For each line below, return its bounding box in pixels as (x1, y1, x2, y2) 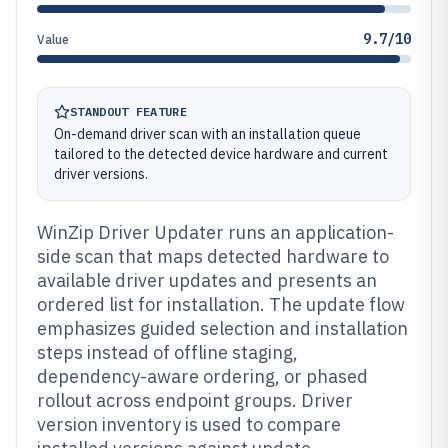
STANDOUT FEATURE (70, 104, 187, 119)
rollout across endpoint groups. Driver (37, 389, 353, 412)
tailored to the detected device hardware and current (54, 145, 388, 163)
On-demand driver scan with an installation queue (54, 125, 361, 143)
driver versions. (54, 165, 148, 183)
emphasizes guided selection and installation (37, 317, 408, 340)
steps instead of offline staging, (37, 341, 298, 364)
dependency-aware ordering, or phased (37, 365, 368, 388)
